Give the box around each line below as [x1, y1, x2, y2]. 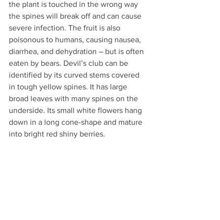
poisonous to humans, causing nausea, [9, 35, 143, 44]
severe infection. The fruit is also [9, 23, 122, 32]
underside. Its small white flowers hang [9, 106, 144, 114]
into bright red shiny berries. [9, 129, 105, 138]
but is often [103, 47, 146, 55]
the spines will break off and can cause [9, 11, 143, 20]
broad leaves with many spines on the [9, 94, 140, 103]
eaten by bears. [9, 58, 61, 67]
